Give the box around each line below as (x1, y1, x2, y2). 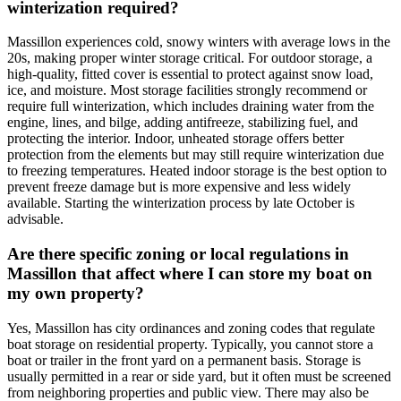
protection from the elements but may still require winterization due (7, 147, 384, 163)
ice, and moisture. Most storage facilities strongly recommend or (7, 82, 367, 98)
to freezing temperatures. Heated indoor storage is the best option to (7, 163, 387, 179)
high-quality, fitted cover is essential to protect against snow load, (7, 66, 373, 82)
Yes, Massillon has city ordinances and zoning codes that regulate (7, 320, 375, 336)
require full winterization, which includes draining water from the (7, 98, 374, 115)
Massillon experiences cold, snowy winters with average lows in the (7, 34, 390, 50)
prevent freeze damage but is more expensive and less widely (7, 179, 351, 195)
